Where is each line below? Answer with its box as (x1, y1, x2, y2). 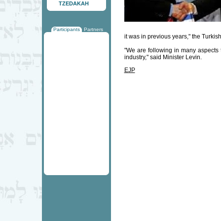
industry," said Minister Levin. (124, 54, 202, 61)
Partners (83, 27, 103, 32)
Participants (53, 27, 80, 32)
